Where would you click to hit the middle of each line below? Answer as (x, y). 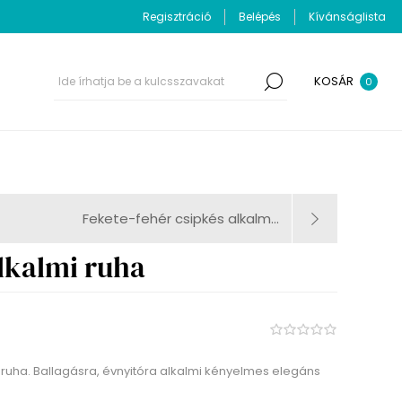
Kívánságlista (347, 16)
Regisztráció (177, 16)
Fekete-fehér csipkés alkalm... (181, 219)
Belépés (260, 16)
